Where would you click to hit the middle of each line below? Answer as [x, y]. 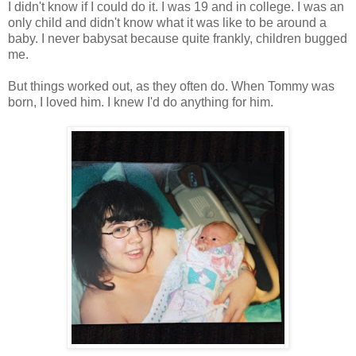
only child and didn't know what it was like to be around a [167, 23]
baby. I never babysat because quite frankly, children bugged [178, 39]
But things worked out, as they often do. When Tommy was [171, 87]
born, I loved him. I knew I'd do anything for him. [141, 103]
